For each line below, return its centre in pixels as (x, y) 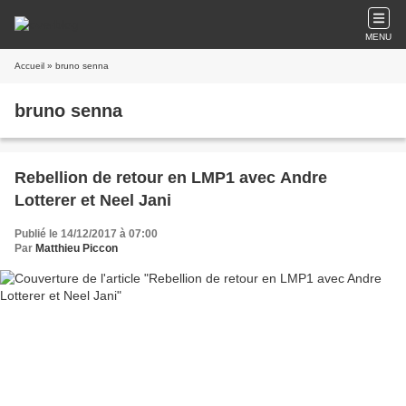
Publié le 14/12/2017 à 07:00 (86, 234)
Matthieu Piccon (77, 248)
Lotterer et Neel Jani (93, 200)
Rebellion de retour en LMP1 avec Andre (171, 178)
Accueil (29, 66)
